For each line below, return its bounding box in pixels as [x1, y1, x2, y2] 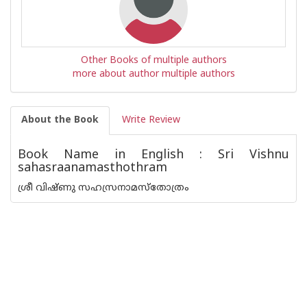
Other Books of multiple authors [80, 55, 227, 66]
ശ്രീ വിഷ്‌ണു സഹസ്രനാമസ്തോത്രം [18, 182, 189, 194]
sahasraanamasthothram [18, 160, 167, 176]
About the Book [21, 114, 99, 126]
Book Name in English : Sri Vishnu [18, 147, 289, 163]
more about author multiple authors [72, 69, 235, 80]
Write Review [122, 114, 180, 126]
